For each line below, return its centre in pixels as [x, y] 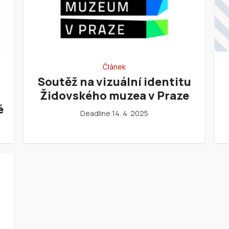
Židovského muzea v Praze [114, 96]
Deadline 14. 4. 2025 [114, 113]
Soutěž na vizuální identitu [114, 82]
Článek [114, 67]
